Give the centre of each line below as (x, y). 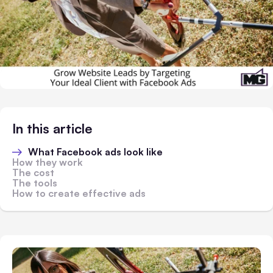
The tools (35, 183)
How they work (48, 162)
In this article (52, 129)
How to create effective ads (79, 193)
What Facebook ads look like (95, 152)
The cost (33, 173)
